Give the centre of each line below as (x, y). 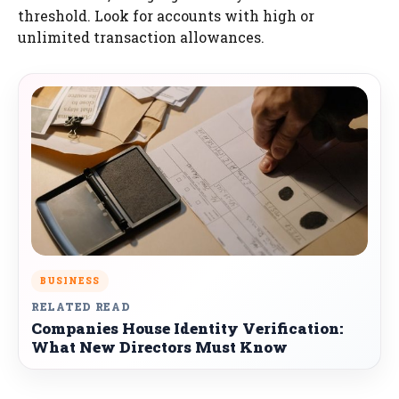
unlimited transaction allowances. (141, 37)
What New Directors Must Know (159, 346)
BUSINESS (70, 281)
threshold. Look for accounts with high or (166, 15)
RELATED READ (81, 306)
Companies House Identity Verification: (187, 328)
